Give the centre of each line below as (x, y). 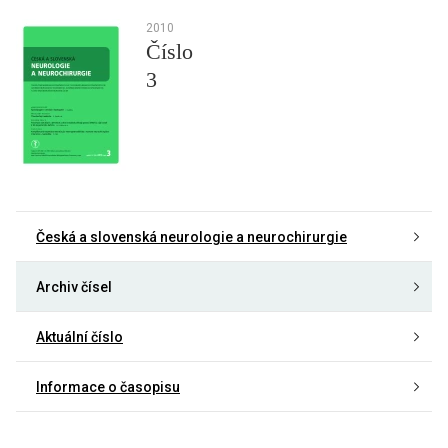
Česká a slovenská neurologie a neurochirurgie (191, 237)
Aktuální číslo (79, 337)
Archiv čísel (74, 287)
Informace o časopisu (108, 387)
